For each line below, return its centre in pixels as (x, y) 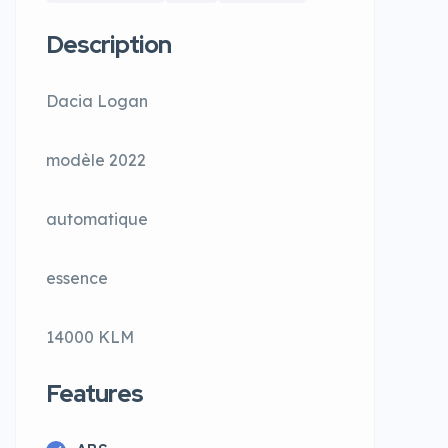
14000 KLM (90, 337)
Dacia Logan (97, 101)
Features (94, 393)
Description (108, 44)
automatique (97, 219)
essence (77, 278)
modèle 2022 (96, 160)
